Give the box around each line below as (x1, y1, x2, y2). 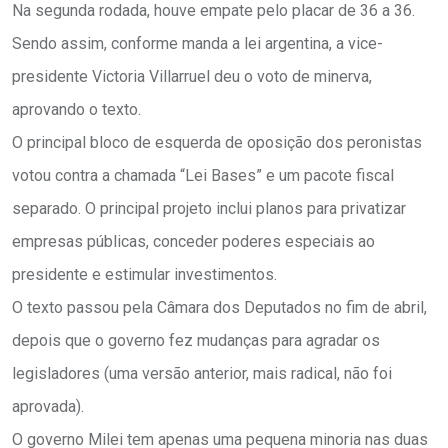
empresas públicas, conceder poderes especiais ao (12, 232, 375, 252)
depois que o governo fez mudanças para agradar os (12, 331, 380, 351)
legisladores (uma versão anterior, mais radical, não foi (12, 364, 392, 384)
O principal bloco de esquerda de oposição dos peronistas (12, 133, 422, 153)
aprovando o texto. (12, 100, 141, 120)
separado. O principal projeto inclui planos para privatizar (12, 199, 406, 219)
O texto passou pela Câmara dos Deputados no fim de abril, (12, 298, 427, 318)
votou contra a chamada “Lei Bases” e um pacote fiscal (12, 166, 394, 186)
